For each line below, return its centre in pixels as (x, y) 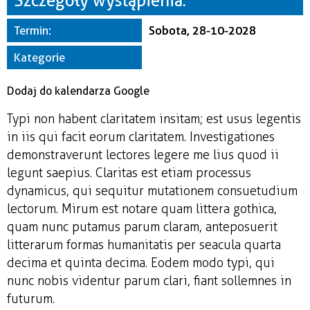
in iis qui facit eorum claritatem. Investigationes (141, 137)
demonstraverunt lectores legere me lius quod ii (143, 155)
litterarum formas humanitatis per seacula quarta (144, 245)
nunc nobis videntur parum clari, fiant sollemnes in (149, 281)
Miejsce (138, 10)
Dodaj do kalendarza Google (78, 91)
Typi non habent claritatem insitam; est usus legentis (154, 119)
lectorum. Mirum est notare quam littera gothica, (142, 209)
